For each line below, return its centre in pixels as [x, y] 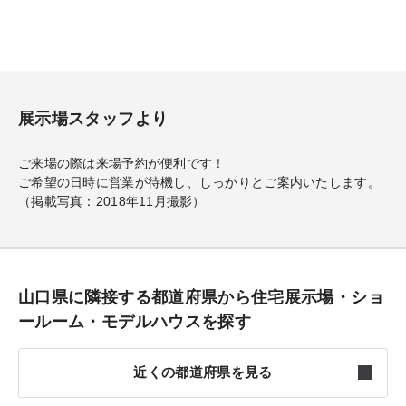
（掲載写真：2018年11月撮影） [112, 201]
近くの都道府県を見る [203, 372]
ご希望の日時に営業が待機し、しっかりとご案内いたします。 [199, 182]
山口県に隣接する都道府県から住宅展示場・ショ [201, 297]
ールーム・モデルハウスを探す [135, 321]
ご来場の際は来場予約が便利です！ [122, 163]
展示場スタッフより [93, 118]
